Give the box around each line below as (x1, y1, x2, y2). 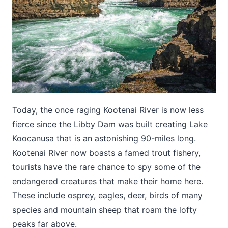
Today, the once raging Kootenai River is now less (12, 104, 204, 115)
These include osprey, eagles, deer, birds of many (12, 190, 203, 201)
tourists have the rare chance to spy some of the (12, 161, 201, 172)
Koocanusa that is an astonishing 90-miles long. (12, 133, 196, 144)
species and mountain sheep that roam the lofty (12, 204, 197, 215)
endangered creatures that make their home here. (12, 176, 203, 186)
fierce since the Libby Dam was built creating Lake (12, 119, 208, 129)
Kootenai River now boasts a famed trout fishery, (12, 147, 201, 158)
